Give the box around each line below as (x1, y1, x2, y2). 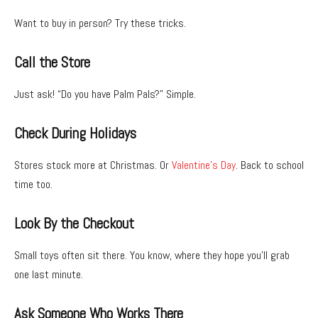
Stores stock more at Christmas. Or (14, 157, 172, 172)
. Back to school (236, 157, 304, 172)
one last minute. (14, 266, 83, 282)
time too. (14, 176, 53, 192)
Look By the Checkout (14, 214, 134, 234)
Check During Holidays (14, 124, 136, 143)
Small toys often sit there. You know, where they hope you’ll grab (14, 247, 290, 263)
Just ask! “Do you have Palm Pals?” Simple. (14, 86, 196, 102)
